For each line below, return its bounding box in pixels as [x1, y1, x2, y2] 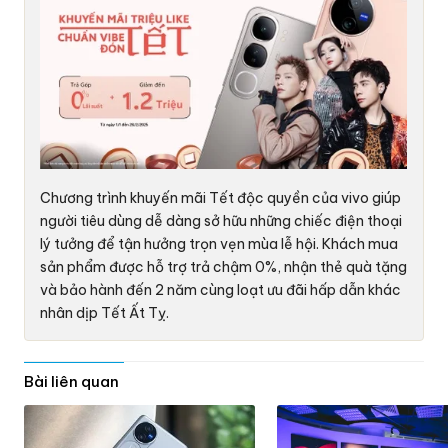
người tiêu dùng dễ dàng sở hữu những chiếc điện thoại [40, 211, 403, 230]
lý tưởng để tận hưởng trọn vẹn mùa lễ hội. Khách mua [40, 234, 399, 253]
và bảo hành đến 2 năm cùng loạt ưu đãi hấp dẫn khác [40, 280, 402, 299]
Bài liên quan [24, 371, 120, 391]
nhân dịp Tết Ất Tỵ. [40, 303, 170, 322]
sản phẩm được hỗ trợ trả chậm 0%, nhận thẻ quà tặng [40, 257, 408, 276]
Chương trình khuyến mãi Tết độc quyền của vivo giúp [40, 188, 402, 207]
